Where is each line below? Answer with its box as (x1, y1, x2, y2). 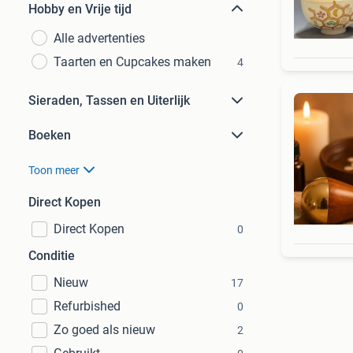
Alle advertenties (54, 31, 145, 46)
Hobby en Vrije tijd (28, 2, 132, 17)
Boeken (28, 128, 71, 143)
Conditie (28, 248, 75, 263)
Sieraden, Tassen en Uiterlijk (28, 93, 190, 108)
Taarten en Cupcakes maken (54, 54, 211, 69)
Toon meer (28, 164, 80, 176)
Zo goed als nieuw (54, 322, 155, 337)
